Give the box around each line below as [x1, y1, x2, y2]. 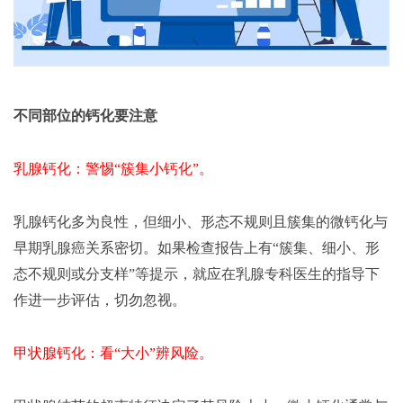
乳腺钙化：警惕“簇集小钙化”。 [13, 161, 213, 177]
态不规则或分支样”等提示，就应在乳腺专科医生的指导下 [13, 266, 380, 282]
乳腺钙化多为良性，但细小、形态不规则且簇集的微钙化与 [13, 214, 388, 230]
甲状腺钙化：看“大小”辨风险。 [13, 345, 213, 362]
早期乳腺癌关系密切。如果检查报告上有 [13, 240, 273, 256]
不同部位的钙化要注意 [13, 108, 157, 124]
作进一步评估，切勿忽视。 [13, 292, 186, 309]
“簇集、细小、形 [273, 240, 380, 256]
